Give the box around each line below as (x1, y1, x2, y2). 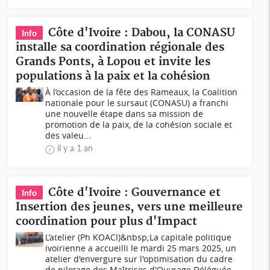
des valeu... (45, 130, 92, 141)
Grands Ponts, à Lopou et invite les (16, 55, 211, 69)
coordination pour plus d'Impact (16, 215, 198, 228)
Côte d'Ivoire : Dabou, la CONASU (48, 26, 236, 40)
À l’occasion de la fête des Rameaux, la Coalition (45, 86, 238, 98)
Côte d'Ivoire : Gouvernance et (48, 186, 221, 199)
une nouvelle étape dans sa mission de (45, 108, 204, 119)
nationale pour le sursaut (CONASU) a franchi (45, 97, 229, 108)
